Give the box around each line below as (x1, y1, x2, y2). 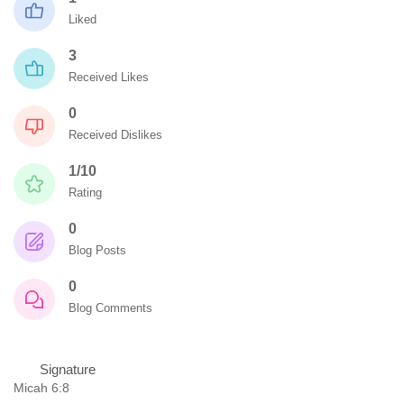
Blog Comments (69, 301, 152, 315)
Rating (69, 186, 102, 199)
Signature (36, 362, 96, 377)
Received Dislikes (69, 128, 162, 142)
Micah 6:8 (14, 381, 69, 395)
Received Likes (69, 70, 149, 84)
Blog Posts (69, 243, 126, 257)
